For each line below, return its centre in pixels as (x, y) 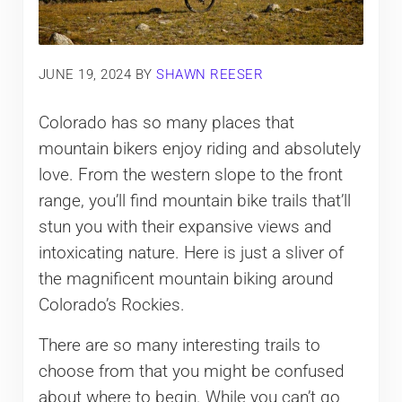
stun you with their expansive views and (185, 227)
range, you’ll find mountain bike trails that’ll (194, 201)
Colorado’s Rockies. (111, 306)
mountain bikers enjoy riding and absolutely (199, 149)
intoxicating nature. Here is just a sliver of (191, 253)
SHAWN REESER (210, 74)
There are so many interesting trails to (179, 346)
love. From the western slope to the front (190, 175)
